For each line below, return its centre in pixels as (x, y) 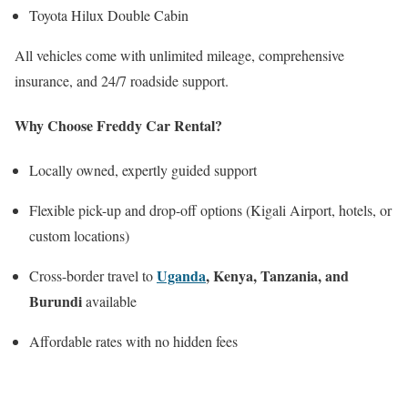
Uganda (181, 276)
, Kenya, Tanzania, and (277, 276)
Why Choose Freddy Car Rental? (118, 125)
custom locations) (79, 236)
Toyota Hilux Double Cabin (109, 15)
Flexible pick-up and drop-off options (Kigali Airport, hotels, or (210, 210)
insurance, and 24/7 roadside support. (122, 80)
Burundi (56, 301)
